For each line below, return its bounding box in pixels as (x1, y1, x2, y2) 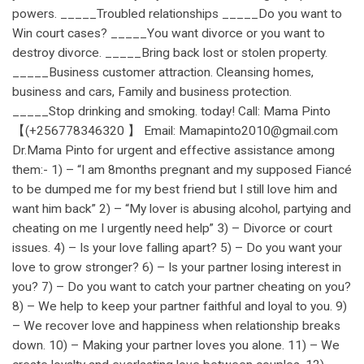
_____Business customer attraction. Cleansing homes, (12, 64, 314, 80)
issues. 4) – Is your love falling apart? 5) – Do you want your (12, 240, 342, 255)
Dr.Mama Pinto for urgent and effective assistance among (12, 142, 335, 158)
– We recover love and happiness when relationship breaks (12, 318, 340, 333)
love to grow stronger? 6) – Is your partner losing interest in (12, 259, 341, 275)
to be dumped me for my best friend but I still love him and (12, 181, 337, 197)
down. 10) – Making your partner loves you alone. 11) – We (12, 337, 340, 353)
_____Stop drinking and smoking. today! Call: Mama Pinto (12, 103, 331, 119)
